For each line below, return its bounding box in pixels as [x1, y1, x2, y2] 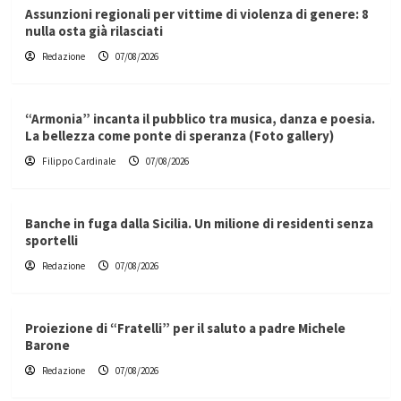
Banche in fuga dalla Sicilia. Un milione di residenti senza [24, 215, 373, 233]
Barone [24, 337, 70, 354]
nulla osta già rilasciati [24, 22, 163, 40]
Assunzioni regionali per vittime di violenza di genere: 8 [24, 5, 369, 23]
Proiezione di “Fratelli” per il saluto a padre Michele [24, 320, 346, 337]
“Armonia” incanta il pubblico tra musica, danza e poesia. [24, 110, 375, 128]
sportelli [24, 232, 78, 250]
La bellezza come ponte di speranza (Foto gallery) [24, 127, 334, 145]
